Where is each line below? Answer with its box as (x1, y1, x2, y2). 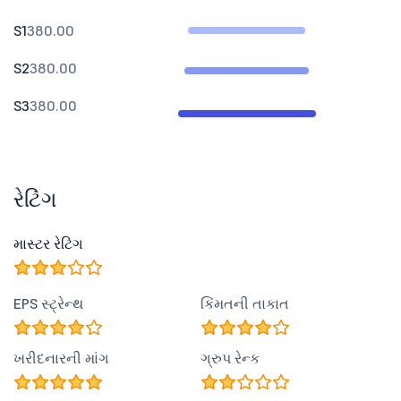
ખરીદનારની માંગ (13, 349, 109, 367)
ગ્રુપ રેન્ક (200, 349, 260, 367)
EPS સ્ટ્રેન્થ (13, 294, 83, 312)
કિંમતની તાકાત (200, 294, 289, 312)
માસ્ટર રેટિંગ (13, 235, 83, 252)
